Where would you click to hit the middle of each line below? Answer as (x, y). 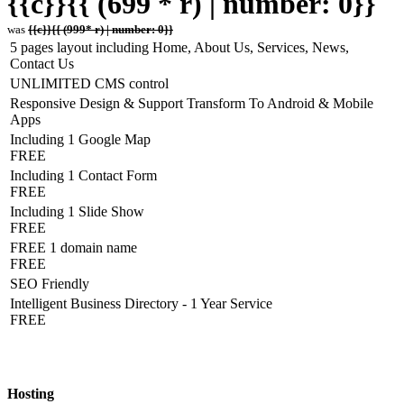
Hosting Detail (50, 358)
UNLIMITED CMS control (89, 84)
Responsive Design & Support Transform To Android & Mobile (192, 104)
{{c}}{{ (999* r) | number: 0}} (101, 30)
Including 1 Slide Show (77, 212)
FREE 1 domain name (73, 248)
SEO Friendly (50, 284)
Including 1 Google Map (80, 140)
